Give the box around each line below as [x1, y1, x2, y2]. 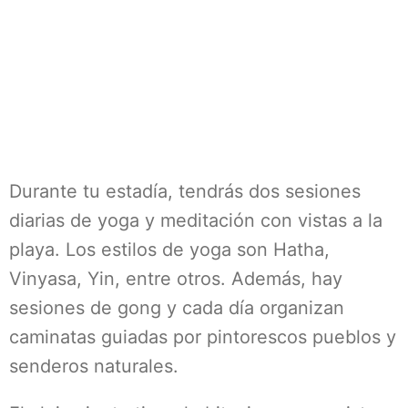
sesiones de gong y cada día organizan [9, 297, 344, 319]
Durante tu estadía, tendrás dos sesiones [9, 180, 361, 202]
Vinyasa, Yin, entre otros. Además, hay [9, 268, 342, 290]
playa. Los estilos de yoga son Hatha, [9, 239, 330, 260]
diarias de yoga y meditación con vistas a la [9, 209, 382, 231]
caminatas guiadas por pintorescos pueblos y [9, 326, 396, 348]
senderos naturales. [9, 355, 178, 377]
